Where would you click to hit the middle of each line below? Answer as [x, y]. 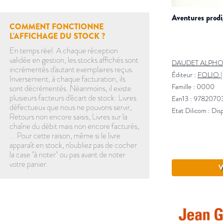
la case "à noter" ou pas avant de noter [68, 155]
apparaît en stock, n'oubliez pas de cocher [73, 145]
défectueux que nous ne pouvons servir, [71, 108]
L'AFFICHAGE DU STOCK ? [57, 36]
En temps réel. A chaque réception [64, 51]
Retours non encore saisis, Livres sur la [69, 117]
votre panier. [29, 164]
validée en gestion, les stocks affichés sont [74, 60]
